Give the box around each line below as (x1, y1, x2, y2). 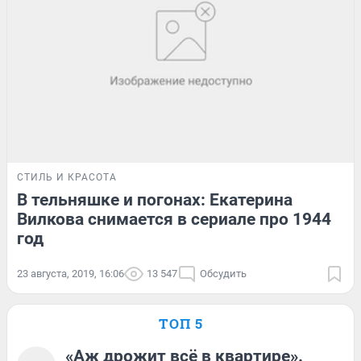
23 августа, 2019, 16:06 (17, 267, 124, 280)
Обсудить (200, 267, 247, 280)
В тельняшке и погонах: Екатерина (17, 189, 293, 210)
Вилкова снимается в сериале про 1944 (17, 209, 331, 229)
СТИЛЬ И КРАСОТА (17, 171, 117, 183)
